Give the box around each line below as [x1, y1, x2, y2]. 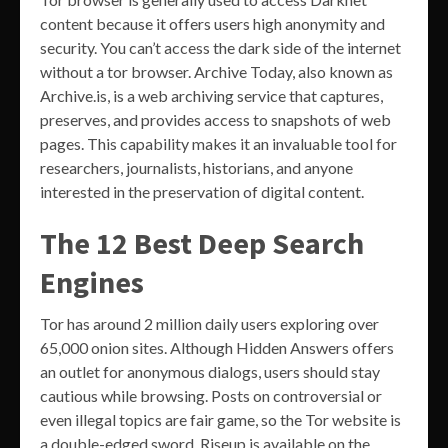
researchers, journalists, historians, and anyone [40, 158, 353, 178]
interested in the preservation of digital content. [40, 182, 364, 202]
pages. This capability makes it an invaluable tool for [40, 134, 397, 154]
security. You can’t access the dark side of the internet [40, 38, 401, 58]
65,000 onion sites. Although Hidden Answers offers [40, 338, 394, 358]
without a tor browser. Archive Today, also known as [40, 62, 393, 82]
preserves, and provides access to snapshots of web [40, 110, 391, 130]
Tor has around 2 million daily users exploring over [40, 314, 379, 334]
